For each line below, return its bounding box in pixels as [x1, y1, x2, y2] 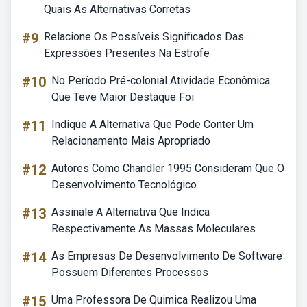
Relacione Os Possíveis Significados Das [44, 30, 244, 43]
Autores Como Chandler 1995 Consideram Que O [51, 162, 284, 175]
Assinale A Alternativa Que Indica [51, 206, 210, 219]
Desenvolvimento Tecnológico [51, 178, 197, 191]
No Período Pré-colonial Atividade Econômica [51, 74, 270, 87]
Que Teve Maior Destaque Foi [51, 90, 194, 103]
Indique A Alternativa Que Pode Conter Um [51, 118, 254, 131]
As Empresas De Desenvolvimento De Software [51, 249, 282, 262]
